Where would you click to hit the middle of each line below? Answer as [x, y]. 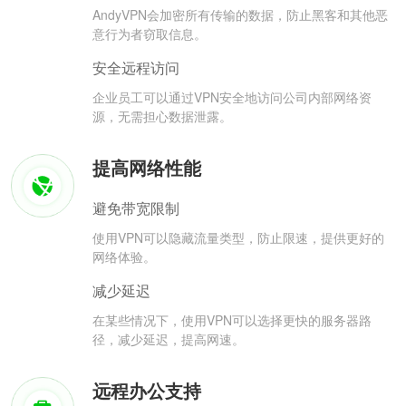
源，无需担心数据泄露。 [162, 116]
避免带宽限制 [136, 208]
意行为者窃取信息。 [150, 34]
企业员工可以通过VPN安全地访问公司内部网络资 [232, 97]
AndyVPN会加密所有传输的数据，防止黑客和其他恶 [240, 15]
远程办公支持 [147, 391]
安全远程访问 [136, 68]
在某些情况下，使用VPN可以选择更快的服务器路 [232, 320]
